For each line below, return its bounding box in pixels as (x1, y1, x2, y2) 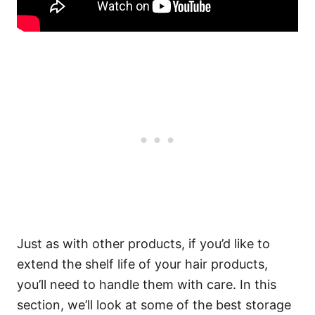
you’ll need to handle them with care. (17, 277, 240, 292)
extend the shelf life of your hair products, (17, 257, 268, 271)
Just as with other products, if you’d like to (17, 236, 270, 251)
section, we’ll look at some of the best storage (17, 297, 291, 312)
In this (240, 277, 276, 292)
